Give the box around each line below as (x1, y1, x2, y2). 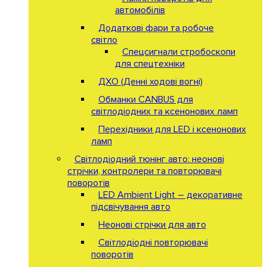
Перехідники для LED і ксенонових (98, 123, 246, 135)
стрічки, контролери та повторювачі (67, 164, 222, 177)
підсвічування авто (91, 200, 170, 213)
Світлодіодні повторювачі (98, 236, 208, 249)
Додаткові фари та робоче (98, 21, 214, 34)
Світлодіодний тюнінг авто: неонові (74, 153, 224, 165)
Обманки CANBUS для (98, 93, 193, 105)
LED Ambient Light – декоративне (98, 188, 243, 201)
